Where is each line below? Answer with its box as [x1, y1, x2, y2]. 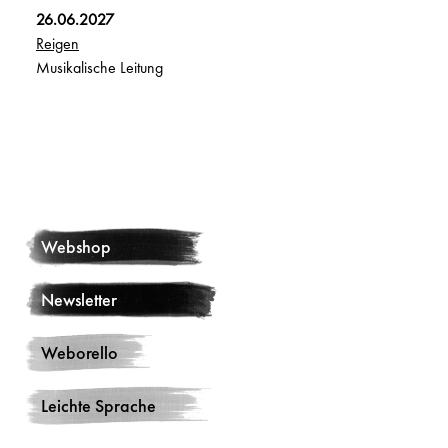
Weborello [41, 341, 118, 365]
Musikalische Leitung [36, 57, 163, 79]
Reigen [36, 33, 79, 55]
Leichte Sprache [41, 394, 156, 418]
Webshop [41, 235, 111, 259]
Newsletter [41, 288, 117, 312]
